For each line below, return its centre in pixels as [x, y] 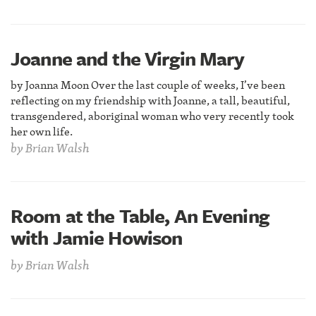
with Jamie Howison [97, 237]
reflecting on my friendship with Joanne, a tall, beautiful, [150, 100]
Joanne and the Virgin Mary [128, 58]
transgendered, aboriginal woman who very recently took [152, 116]
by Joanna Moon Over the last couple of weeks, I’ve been [148, 85]
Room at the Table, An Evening [140, 215]
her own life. [42, 131]
